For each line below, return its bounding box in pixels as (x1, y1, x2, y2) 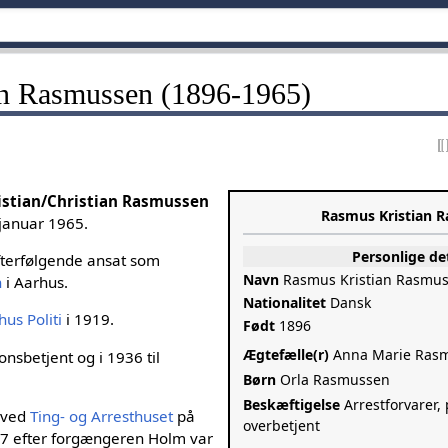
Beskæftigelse (243, 394, 341, 414)
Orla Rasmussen (276, 369, 391, 389)
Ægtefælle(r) (243, 344, 330, 364)
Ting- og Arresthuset (30, 405, 174, 426)
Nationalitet (243, 292, 327, 312)
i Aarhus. (2, 272, 69, 293)
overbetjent (243, 415, 321, 435)
